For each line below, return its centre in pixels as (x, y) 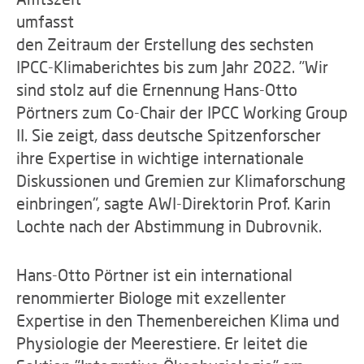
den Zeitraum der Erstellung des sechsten (165, 44)
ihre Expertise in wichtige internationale (160, 158)
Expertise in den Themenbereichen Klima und (178, 320)
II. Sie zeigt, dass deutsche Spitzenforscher (169, 135)
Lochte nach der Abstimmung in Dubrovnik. (169, 226)
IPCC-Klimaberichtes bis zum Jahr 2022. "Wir (172, 67)
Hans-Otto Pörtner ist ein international (154, 275)
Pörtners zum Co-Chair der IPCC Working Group (182, 112)
